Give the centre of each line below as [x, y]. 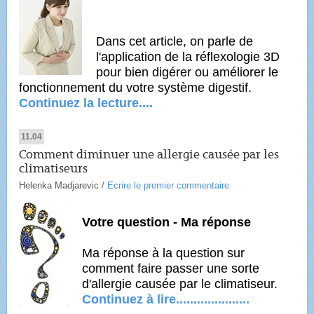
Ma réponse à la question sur [164, 253]
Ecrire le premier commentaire [169, 186]
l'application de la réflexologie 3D [188, 57]
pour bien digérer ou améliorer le [187, 73]
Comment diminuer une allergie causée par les [149, 155]
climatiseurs [54, 169]
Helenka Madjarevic [59, 186]
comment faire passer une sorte [171, 269]
